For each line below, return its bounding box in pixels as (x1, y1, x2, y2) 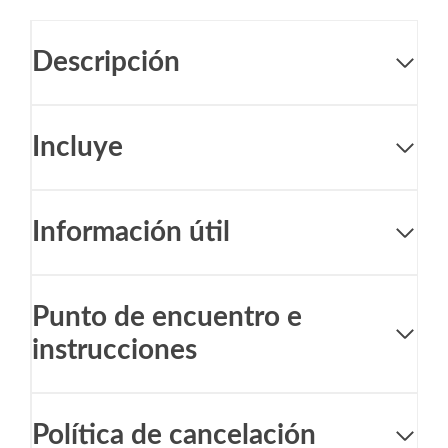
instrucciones (32, 336, 197, 365)
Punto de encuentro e (32, 303, 302, 332)
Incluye (32, 133, 123, 162)
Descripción (32, 48, 180, 77)
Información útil (32, 218, 230, 247)
